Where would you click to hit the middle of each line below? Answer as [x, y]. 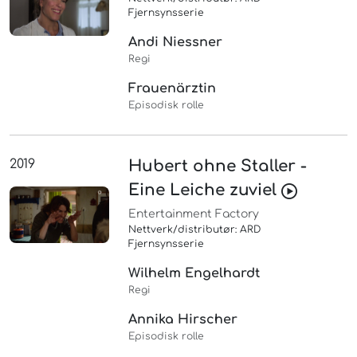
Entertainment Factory [194, 214]
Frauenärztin [173, 89]
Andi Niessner [176, 43]
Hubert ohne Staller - [218, 167]
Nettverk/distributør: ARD [195, 230]
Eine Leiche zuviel [205, 190]
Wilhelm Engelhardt [194, 274]
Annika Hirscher [183, 320]
